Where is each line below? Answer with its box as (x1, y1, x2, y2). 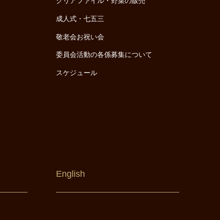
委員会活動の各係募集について (56, 51, 153, 59)
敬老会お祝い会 (56, 33, 105, 41)
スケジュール (56, 69, 98, 77)
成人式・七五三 (56, 15, 105, 23)
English (56, 168, 85, 179)
